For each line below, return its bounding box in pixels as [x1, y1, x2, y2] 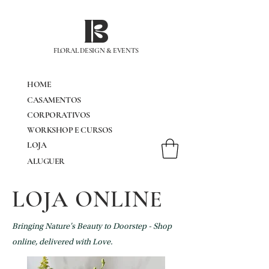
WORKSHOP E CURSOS [27, 125, 112, 135]
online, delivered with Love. [12, 238, 112, 247]
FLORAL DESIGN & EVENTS [53, 46, 139, 55]
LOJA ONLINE [12, 186, 163, 214]
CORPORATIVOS [27, 110, 90, 120]
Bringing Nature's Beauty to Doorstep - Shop [12, 223, 172, 232]
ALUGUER [27, 156, 65, 167]
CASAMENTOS [27, 95, 81, 105]
